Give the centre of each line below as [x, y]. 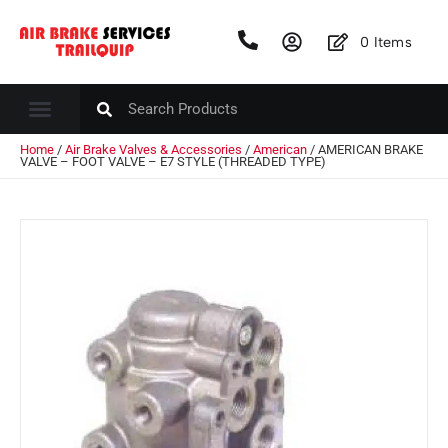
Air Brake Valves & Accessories [153, 149]
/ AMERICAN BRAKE [365, 149]
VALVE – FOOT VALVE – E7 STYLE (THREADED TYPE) [173, 161]
